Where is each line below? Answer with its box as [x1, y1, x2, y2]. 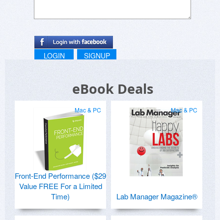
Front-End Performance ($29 [15, 170, 106, 181]
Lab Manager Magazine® [116, 191, 197, 202]
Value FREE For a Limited [19, 181, 102, 192]
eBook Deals [72, 80, 153, 98]
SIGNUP [83, 51, 110, 61]
